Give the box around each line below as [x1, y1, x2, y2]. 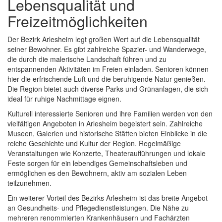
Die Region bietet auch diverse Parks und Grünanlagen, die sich [7, 84, 208, 94]
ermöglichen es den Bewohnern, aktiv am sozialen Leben [7, 168, 187, 178]
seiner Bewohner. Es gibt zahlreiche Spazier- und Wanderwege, [7, 44, 206, 55]
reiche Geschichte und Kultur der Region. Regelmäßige [7, 138, 181, 149]
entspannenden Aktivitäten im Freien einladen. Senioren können [7, 64, 209, 74]
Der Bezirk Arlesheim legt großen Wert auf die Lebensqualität [7, 34, 200, 45]
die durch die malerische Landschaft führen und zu [7, 54, 166, 64]
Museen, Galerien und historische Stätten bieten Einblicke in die [7, 128, 207, 139]
